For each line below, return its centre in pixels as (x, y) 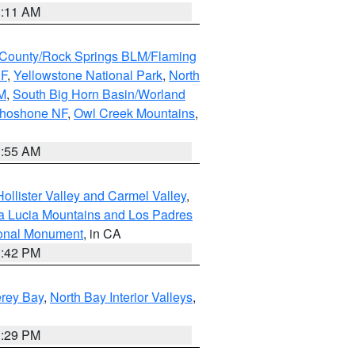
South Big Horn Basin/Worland (99, 94)
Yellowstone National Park (88, 75)
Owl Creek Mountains (134, 113)
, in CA (102, 233)
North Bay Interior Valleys (121, 297)
